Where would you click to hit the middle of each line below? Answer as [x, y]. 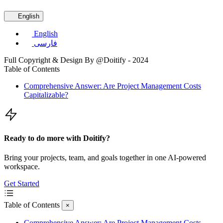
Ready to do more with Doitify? [57, 138]
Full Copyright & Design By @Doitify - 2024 [76, 60]
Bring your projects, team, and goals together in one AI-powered [105, 158]
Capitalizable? [46, 95]
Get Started [22, 184]
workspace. [22, 167]
